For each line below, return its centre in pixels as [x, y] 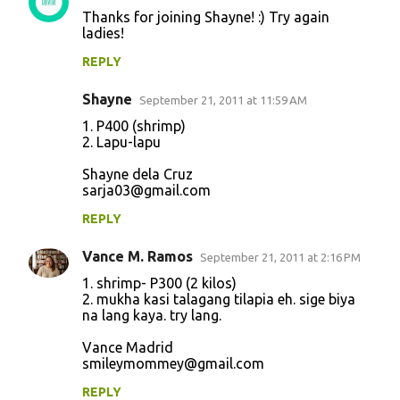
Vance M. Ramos [137, 257]
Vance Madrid [128, 348]
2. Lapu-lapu [121, 142]
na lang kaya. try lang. [152, 316]
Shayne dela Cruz [137, 175]
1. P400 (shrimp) [134, 126]
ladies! [103, 33]
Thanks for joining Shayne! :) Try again [206, 17]
